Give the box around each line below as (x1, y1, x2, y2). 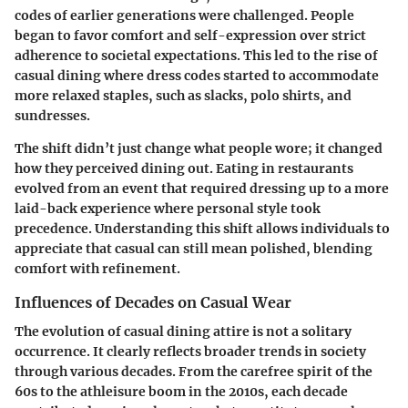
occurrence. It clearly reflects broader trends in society (15, 343, 366, 361)
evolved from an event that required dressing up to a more (15, 180, 389, 198)
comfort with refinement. (15, 260, 180, 278)
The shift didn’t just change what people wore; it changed (15, 140, 382, 158)
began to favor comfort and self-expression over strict (15, 27, 366, 45)
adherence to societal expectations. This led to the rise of (15, 47, 378, 65)
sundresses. (15, 107, 90, 125)
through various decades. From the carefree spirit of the (15, 363, 372, 381)
